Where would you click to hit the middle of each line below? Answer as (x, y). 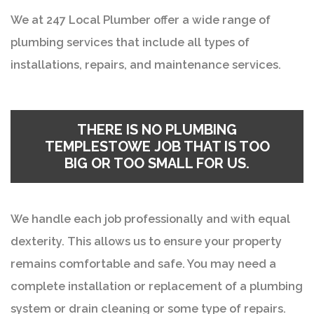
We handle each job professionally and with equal (150, 219)
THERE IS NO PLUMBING (157, 129)
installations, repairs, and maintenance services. (146, 64)
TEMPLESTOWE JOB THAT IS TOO (157, 146)
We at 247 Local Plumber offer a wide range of (141, 20)
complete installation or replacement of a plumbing (157, 286)
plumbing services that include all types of (130, 42)
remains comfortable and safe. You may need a (143, 264)
